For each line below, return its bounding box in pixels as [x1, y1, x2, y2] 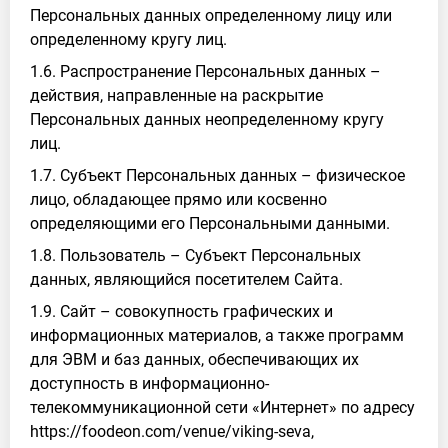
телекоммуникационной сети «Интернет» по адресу [30, 398, 415, 417]
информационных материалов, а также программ [30, 326, 404, 345]
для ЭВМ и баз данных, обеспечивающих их [30, 350, 359, 369]
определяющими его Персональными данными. [30, 214, 390, 233]
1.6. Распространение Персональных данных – [30, 62, 381, 81]
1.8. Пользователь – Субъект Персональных [30, 246, 361, 265]
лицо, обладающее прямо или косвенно [30, 190, 327, 209]
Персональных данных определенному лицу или [30, 6, 392, 25]
